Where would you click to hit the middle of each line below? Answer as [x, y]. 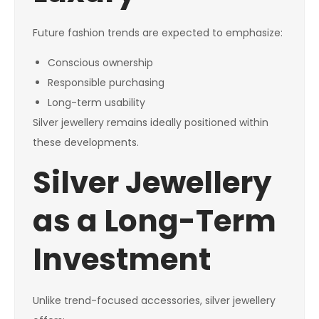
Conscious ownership [100, 63]
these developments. [86, 143]
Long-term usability [96, 103]
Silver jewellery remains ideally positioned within [151, 123]
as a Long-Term [155, 221]
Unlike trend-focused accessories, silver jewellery [154, 301]
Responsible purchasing [106, 83]
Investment [122, 260]
